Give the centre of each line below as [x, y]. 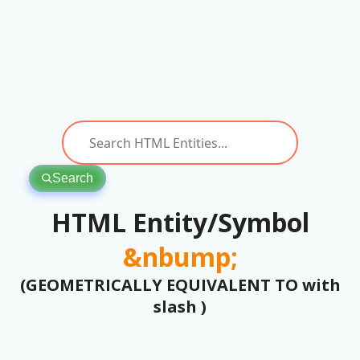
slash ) [180, 307]
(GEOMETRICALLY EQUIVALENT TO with [180, 285]
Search [72, 178]
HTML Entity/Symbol [180, 222]
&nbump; [180, 257]
